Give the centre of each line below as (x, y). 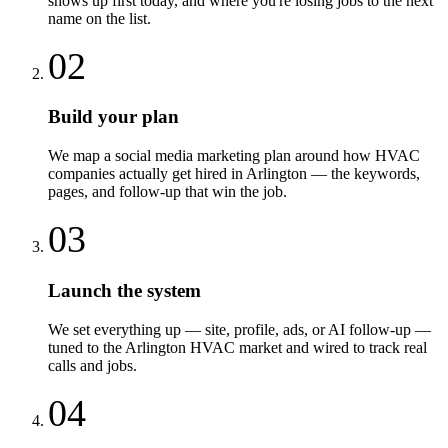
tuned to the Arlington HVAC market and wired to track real (237, 347)
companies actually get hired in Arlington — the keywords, (234, 174)
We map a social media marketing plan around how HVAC (234, 156)
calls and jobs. (92, 365)
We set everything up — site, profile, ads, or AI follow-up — (239, 329)
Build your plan (113, 117)
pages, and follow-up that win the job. (167, 192)
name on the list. (99, 18)
